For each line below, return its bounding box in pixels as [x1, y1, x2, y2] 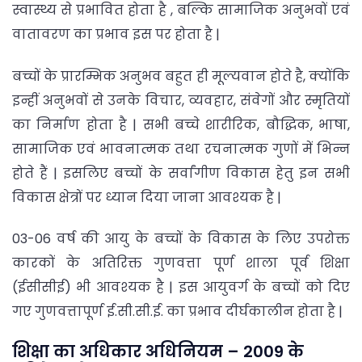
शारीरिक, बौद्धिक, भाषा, [205, 115, 351, 134]
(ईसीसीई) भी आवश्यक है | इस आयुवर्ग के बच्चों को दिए [12, 277, 350, 297]
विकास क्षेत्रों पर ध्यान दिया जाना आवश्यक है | [12, 187, 281, 207]
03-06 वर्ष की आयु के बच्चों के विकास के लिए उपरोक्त [12, 229, 350, 248]
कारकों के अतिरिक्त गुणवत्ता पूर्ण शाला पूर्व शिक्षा [12, 253, 350, 272]
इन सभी [298, 163, 351, 183]
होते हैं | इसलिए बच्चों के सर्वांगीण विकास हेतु [12, 163, 299, 183]
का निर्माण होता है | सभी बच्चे [12, 115, 206, 134]
